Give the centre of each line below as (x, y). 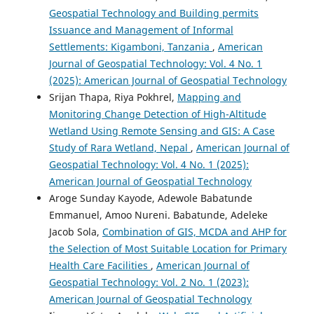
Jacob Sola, (76, 231)
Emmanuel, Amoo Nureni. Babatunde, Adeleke (158, 214)
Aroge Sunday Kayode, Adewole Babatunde (151, 198)
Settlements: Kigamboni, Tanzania (131, 46)
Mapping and (209, 97)
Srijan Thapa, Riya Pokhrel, (113, 97)
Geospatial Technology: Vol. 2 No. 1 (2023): (149, 282)
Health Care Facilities (100, 265)
